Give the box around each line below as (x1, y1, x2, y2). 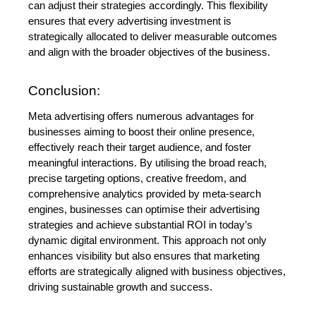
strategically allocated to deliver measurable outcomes (28, 31, 277, 43)
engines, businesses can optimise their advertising (28, 203, 260, 215)
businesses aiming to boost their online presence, (28, 126, 255, 138)
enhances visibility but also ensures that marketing (28, 250, 260, 262)
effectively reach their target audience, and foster (28, 141, 251, 153)
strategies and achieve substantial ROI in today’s (28, 219, 253, 231)
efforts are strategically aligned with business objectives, (28, 265, 286, 277)
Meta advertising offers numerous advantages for (28, 110, 254, 122)
